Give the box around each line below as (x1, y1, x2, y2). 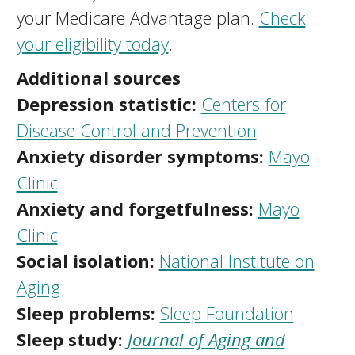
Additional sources (16, 66, 181, 90)
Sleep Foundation (159, 301, 294, 325)
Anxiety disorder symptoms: (16, 144, 269, 168)
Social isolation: (16, 249, 155, 273)
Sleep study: (16, 327, 128, 351)
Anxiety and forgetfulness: (16, 197, 258, 220)
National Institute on (158, 249, 315, 273)
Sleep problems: (16, 301, 155, 325)
